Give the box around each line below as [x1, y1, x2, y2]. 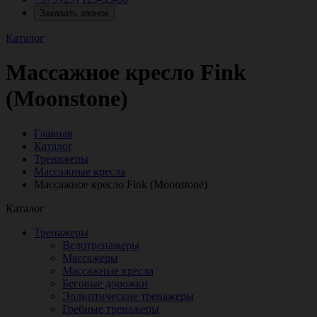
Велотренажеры [62, 238, 139, 251]
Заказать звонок [40, 8, 109, 18]
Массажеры [62, 251, 118, 264]
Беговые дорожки [62, 277, 148, 289]
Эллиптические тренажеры [62, 289, 194, 302]
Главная [34, 127, 72, 139]
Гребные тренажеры [62, 302, 159, 315]
